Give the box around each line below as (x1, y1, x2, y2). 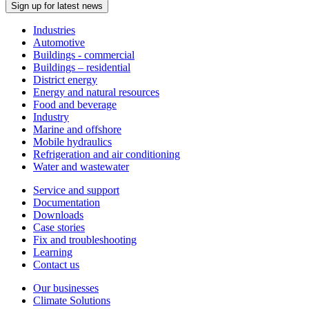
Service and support (33, 183, 119, 196)
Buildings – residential (33, 61, 130, 73)
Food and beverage (33, 98, 117, 110)
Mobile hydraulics (33, 135, 112, 148)
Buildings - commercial (33, 48, 134, 61)
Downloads (33, 208, 83, 221)
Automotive (33, 36, 85, 48)
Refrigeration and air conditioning (33, 148, 180, 160)
